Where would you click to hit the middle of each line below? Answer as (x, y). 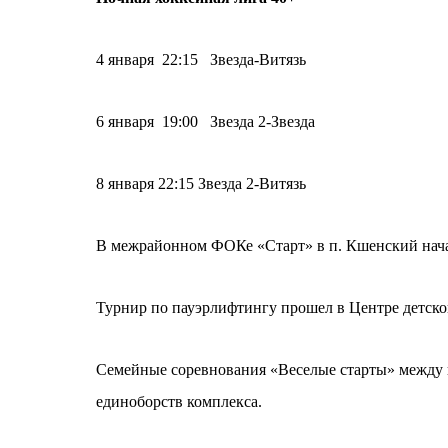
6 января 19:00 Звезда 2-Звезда (205, 121)
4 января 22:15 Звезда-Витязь (203, 59)
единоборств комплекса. (179, 401)
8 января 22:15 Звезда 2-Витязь (201, 183)
